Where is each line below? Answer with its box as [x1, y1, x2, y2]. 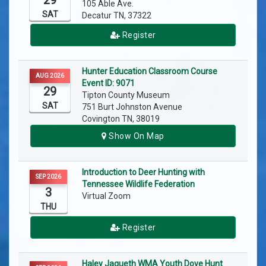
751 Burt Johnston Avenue [82, 102, 182, 112]
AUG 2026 [36, 72, 64, 80]
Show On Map [106, 131, 164, 141]
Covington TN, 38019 [82, 114, 160, 124]
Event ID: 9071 [82, 78, 135, 88]
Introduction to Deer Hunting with [82, 167, 205, 178]
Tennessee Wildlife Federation [82, 179, 195, 189]
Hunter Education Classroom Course [82, 66, 217, 77]
